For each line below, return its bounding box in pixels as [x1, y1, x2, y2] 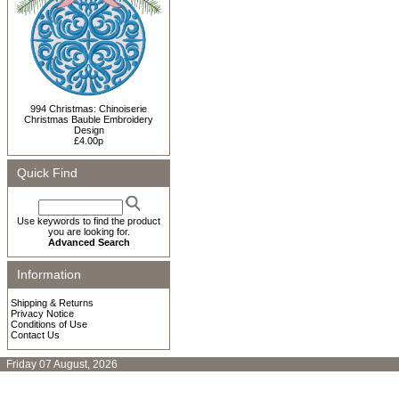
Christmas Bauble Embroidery [24, 114, 153, 125]
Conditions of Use [11, 319, 87, 330]
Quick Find [17, 166, 77, 180]
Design [73, 125, 104, 135]
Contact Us [11, 330, 60, 340]
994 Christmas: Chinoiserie [30, 103, 147, 114]
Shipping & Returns [11, 297, 94, 308]
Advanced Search [47, 237, 130, 248]
